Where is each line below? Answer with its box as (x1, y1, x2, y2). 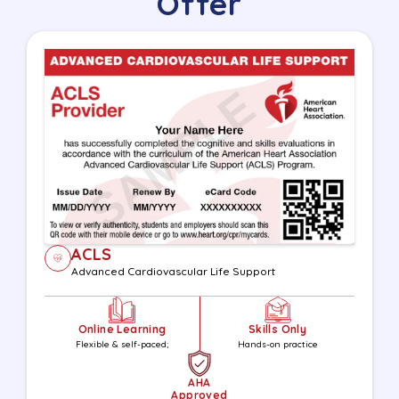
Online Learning (77, 322, 167, 336)
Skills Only (248, 322, 307, 336)
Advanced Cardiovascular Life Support (71, 264, 275, 278)
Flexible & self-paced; (76, 338, 168, 350)
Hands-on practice (237, 338, 318, 350)
